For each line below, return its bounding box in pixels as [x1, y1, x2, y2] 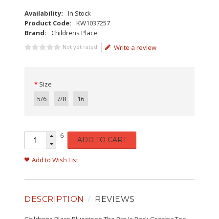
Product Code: [24, 19, 71, 27]
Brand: [24, 28, 46, 37]
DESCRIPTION [24, 195, 84, 204]
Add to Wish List [32, 155, 78, 164]
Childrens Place [51, 28, 97, 37]
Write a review [113, 43, 156, 52]
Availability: [24, 9, 63, 18]
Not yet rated [63, 43, 97, 50]
